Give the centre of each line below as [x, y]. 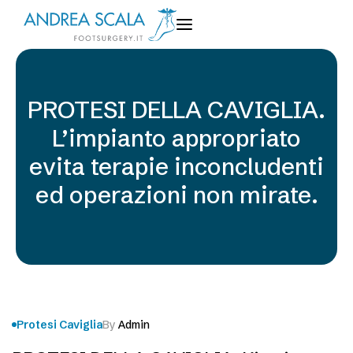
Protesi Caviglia [59, 324]
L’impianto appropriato [176, 138]
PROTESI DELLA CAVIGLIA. [176, 110]
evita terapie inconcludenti [176, 166]
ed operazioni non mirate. [176, 195]
